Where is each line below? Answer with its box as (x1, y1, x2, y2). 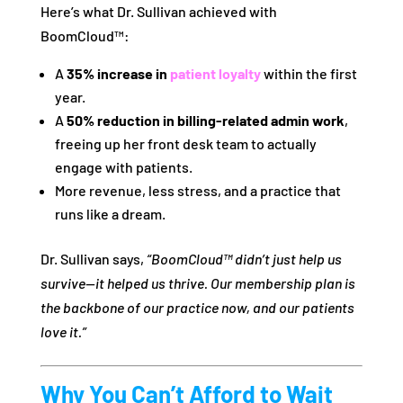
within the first (260, 65, 357, 83)
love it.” (40, 323, 86, 341)
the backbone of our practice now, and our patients (40, 299, 354, 317)
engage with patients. (54, 158, 193, 176)
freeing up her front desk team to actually (54, 135, 317, 153)
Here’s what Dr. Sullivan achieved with (40, 3, 277, 21)
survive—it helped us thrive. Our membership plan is (40, 274, 355, 292)
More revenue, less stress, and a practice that (54, 182, 341, 200)
